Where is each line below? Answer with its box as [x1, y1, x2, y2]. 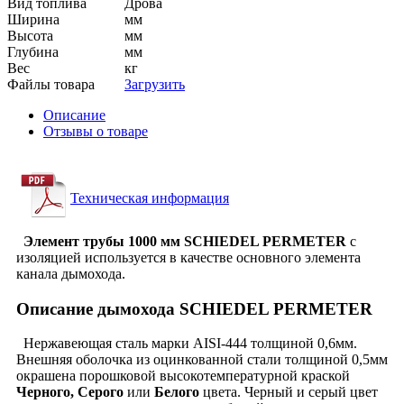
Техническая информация [70, 189, 229, 206]
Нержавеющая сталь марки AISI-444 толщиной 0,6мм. [16, 335, 357, 352]
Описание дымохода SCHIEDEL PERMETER [16, 298, 372, 318]
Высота [7, 27, 53, 43]
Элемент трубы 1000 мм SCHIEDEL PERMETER [16, 233, 346, 249]
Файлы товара [7, 76, 95, 92]
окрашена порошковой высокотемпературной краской [16, 368, 350, 384]
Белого [151, 384, 199, 400]
